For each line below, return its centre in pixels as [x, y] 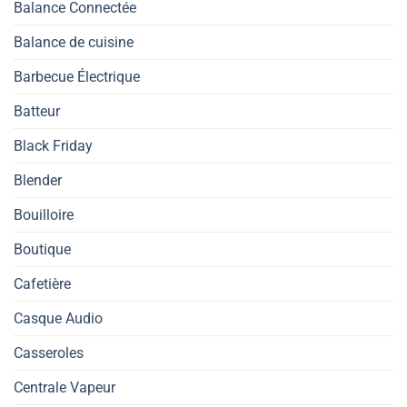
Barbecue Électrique [77, 76]
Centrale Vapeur [65, 387]
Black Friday [53, 145]
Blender [38, 180]
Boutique [42, 249]
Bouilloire [44, 214]
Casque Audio [58, 318]
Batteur [37, 111]
